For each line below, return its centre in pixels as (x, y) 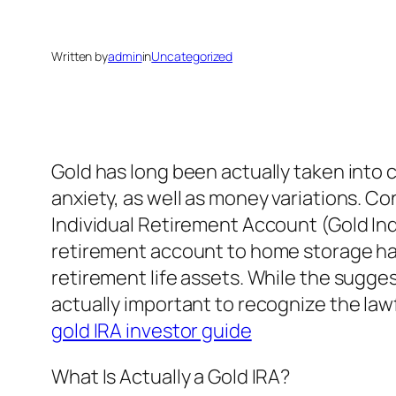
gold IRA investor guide (152, 331)
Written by (80, 57)
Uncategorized (192, 57)
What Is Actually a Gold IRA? (171, 377)
